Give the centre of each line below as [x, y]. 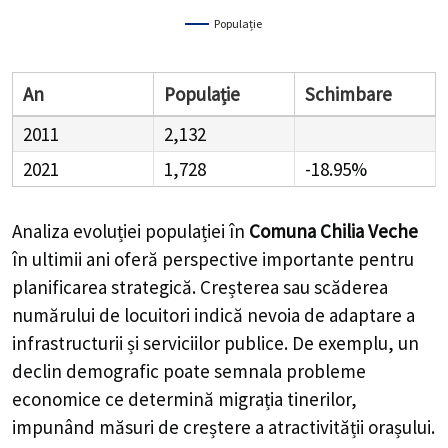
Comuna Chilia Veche [333, 231]
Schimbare [348, 94]
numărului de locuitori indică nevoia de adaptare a [213, 315]
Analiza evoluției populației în [130, 231]
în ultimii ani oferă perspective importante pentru [213, 259]
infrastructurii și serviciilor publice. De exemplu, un [215, 343]
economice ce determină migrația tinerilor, [184, 399]
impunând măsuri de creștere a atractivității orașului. [223, 427]
